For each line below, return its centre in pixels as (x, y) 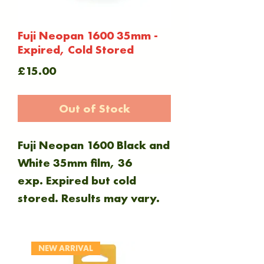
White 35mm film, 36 (75, 163)
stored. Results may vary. (89, 198)
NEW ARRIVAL (66, 248)
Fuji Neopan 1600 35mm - (88, 35)
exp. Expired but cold (77, 180)
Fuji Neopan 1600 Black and (94, 145)
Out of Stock (94, 108)
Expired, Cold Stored (76, 49)
